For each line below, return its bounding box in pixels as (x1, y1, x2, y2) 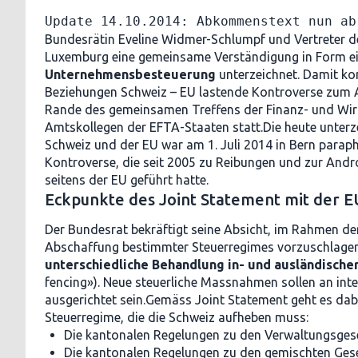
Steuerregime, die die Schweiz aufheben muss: (45, 310, 308, 324)
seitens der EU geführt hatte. (45, 173, 209, 187)
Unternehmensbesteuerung (45, 67, 216, 82)
